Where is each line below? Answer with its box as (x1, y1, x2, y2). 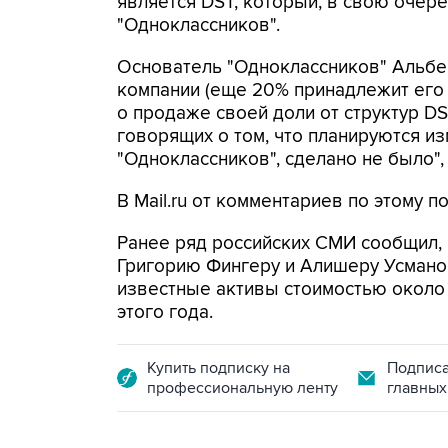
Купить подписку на (147, 358, 290, 378)
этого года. (117, 301, 213, 324)
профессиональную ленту (147, 378, 338, 398)
